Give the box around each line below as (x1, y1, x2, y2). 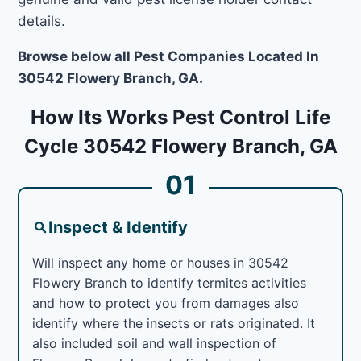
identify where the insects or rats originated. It (32, 314, 316, 331)
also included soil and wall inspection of (32, 334, 277, 351)
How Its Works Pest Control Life (31, 105, 330, 129)
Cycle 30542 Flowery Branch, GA (23, 134, 338, 158)
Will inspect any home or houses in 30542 (32, 254, 289, 271)
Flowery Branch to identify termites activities (32, 274, 307, 291)
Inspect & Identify (48, 217, 189, 237)
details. (18, 12, 66, 29)
